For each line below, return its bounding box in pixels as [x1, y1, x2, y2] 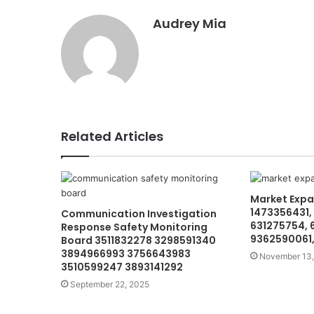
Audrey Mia [153, 14, 226, 32]
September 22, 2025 [70, 278, 149, 289]
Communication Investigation [61, 206, 217, 221]
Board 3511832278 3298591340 [61, 233, 216, 247]
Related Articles [61, 127, 163, 145]
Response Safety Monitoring [61, 219, 207, 234]
